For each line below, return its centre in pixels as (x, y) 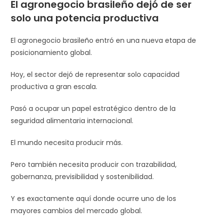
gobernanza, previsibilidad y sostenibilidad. (82, 176)
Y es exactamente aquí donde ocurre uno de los (94, 198)
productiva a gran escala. (54, 86)
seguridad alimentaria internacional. (72, 120)
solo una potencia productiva (85, 18)
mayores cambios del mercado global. (77, 210)
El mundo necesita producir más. (67, 142)
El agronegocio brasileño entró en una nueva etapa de (104, 40)
